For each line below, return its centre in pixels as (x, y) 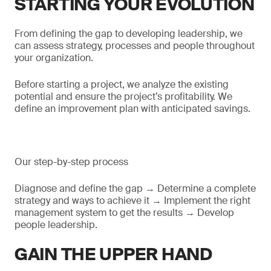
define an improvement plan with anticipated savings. (132, 109)
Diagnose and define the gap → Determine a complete (135, 188)
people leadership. (56, 225)
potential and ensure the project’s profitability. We (123, 96)
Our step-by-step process (71, 162)
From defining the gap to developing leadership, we (129, 34)
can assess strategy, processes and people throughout (135, 46)
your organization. (54, 58)
